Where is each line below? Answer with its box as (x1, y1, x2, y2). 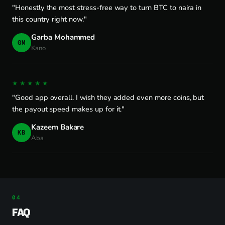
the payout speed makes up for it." (12, 104, 125, 114)
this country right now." (12, 14, 87, 24)
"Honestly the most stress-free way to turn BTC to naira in (12, 3, 202, 13)
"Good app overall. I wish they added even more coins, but (12, 92, 204, 102)
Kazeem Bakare (31, 122, 84, 132)
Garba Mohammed (31, 32, 95, 42)
